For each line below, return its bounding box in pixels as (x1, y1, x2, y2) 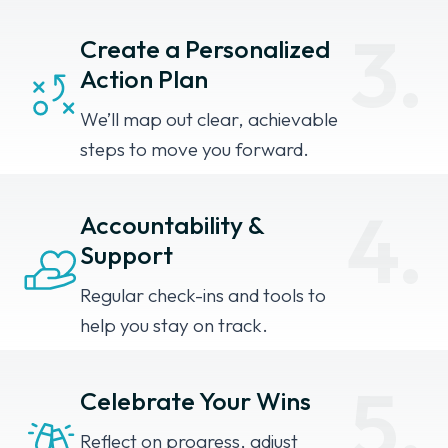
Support (80, 239, 173, 272)
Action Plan (80, 63, 208, 96)
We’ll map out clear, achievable (80, 107, 338, 132)
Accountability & (80, 209, 264, 242)
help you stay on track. (80, 313, 268, 338)
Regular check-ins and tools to (80, 283, 326, 308)
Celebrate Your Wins (80, 385, 311, 418)
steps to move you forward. (80, 137, 309, 162)
